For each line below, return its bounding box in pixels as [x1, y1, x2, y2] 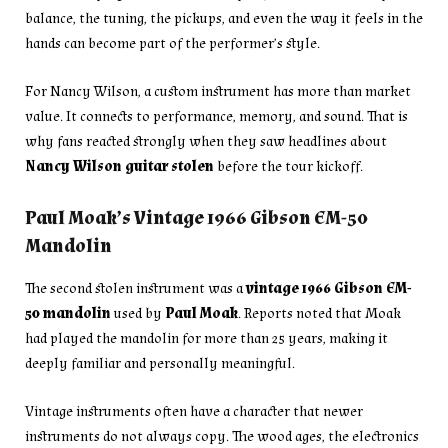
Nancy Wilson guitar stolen [25, 157, 214, 177]
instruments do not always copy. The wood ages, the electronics [25, 426, 419, 446]
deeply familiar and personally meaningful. [25, 353, 295, 373]
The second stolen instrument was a [25, 278, 246, 298]
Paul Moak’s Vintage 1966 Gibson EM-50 [25, 206, 368, 232]
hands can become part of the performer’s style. [25, 34, 320, 54]
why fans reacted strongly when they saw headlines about [25, 132, 387, 152]
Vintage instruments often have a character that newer [25, 401, 363, 421]
